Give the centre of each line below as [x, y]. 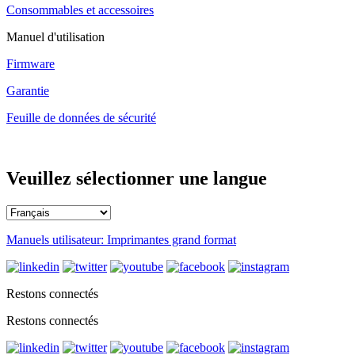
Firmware [31, 63]
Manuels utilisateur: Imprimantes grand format [121, 239]
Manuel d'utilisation [55, 36]
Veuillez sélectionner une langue [137, 178]
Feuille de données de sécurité [81, 117]
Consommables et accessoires [80, 10]
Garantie [28, 90]
